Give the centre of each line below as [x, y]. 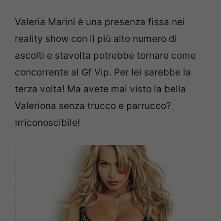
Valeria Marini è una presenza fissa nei [100, 22]
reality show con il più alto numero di [96, 38]
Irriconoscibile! [47, 122]
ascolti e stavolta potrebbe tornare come [105, 55]
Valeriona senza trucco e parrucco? [93, 106]
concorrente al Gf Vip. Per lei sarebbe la [103, 72]
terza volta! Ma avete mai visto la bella [100, 89]
